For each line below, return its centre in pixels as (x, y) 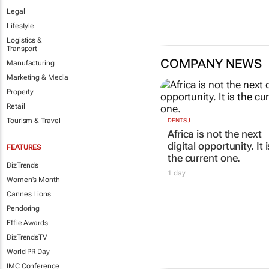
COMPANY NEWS (211, 64)
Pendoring (23, 208)
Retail (16, 106)
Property (20, 92)
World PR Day (28, 252)
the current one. (204, 158)
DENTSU (179, 121)
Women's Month (33, 180)
